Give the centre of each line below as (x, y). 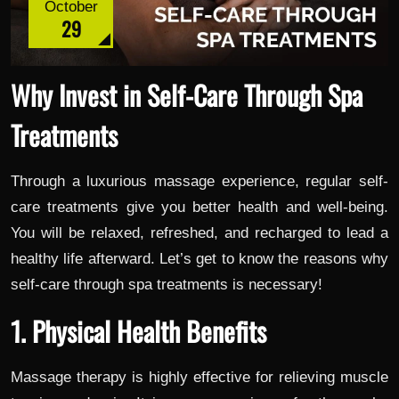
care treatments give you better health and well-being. (199, 208)
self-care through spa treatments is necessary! (167, 285)
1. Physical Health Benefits (138, 331)
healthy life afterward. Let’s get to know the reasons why (199, 259)
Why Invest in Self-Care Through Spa (187, 95)
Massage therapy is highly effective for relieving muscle (199, 378)
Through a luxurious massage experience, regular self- (199, 182)
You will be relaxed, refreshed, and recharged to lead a (199, 233)
